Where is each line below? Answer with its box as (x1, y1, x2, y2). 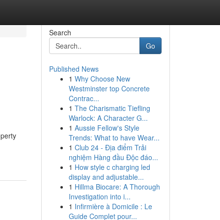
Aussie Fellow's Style (74, 123, 139, 133)
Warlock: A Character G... (68, 113, 148, 123)
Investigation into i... (68, 192, 131, 201)
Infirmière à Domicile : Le (74, 201, 152, 211)
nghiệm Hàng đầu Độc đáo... (68, 152, 158, 162)
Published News (49, 64, 99, 74)
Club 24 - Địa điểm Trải (74, 142, 146, 152)
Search (49, 27, 71, 37)
